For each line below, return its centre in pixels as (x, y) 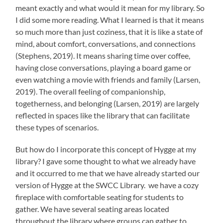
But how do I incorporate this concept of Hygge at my (106, 149)
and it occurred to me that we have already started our (108, 173)
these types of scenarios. (57, 127)
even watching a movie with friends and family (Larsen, (108, 80)
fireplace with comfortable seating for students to (100, 197)
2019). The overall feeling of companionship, (91, 92)
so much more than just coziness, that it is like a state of (109, 32)
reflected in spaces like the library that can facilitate (103, 115)
